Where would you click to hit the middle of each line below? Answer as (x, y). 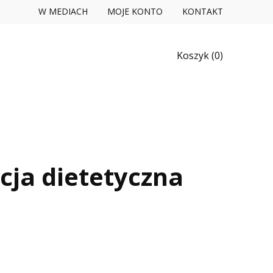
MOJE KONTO (135, 11)
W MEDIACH (63, 11)
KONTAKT (203, 11)
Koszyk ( (196, 55)
